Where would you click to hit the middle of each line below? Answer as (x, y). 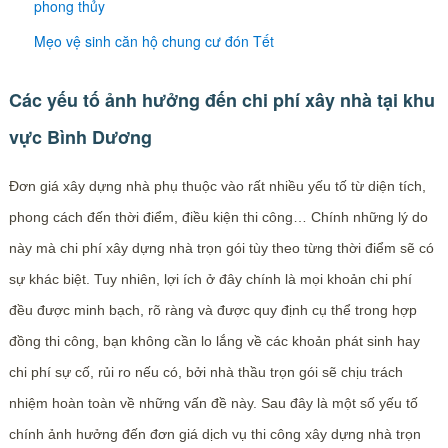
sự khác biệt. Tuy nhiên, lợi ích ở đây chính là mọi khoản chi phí (210, 278)
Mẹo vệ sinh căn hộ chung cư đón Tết (153, 40)
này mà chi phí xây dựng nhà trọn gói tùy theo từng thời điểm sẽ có (221, 247)
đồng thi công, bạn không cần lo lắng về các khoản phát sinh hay (214, 340)
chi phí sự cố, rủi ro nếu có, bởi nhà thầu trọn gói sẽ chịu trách (205, 371)
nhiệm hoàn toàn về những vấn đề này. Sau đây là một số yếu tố (213, 402)
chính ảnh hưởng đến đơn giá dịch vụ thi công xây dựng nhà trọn (214, 433)
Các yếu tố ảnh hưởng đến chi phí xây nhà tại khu (221, 99)
